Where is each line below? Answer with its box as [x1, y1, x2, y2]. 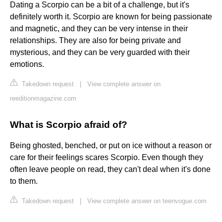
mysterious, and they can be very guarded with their [10, 48, 190, 57]
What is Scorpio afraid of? [10, 119, 127, 130]
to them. [10, 177, 38, 186]
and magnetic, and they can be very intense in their [10, 24, 188, 33]
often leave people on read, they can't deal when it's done [10, 165, 211, 174]
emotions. [10, 60, 44, 69]
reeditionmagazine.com [10, 95, 76, 103]
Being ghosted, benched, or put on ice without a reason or [10, 141, 212, 150]
